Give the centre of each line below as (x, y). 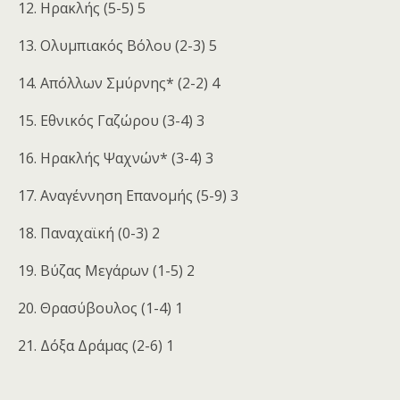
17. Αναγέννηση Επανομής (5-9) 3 (128, 196)
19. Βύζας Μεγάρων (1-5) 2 (106, 271)
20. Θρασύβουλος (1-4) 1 (100, 308)
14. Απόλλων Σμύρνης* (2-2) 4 (119, 83)
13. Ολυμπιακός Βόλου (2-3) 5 (117, 46)
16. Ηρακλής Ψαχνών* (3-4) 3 (116, 158)
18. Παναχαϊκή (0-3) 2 (89, 233)
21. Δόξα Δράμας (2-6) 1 (96, 346)
